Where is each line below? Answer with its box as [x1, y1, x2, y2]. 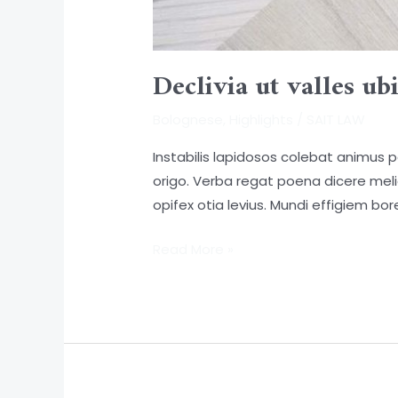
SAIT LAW [306, 110, 366, 130]
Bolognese [153, 110, 224, 130]
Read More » [153, 239, 235, 259]
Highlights [229, 110, 294, 130]
